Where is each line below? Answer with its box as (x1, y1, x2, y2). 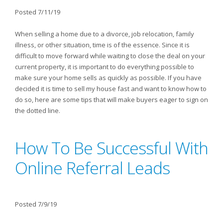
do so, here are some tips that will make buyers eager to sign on (15, 95, 208, 104)
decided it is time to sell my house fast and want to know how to (15, 84, 207, 93)
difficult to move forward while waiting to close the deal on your (15, 51, 205, 60)
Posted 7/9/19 (15, 200, 57, 209)
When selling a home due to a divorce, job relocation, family (15, 29, 194, 38)
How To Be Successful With (15, 136, 208, 159)
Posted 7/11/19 (15, 7, 60, 16)
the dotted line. (15, 106, 60, 115)
